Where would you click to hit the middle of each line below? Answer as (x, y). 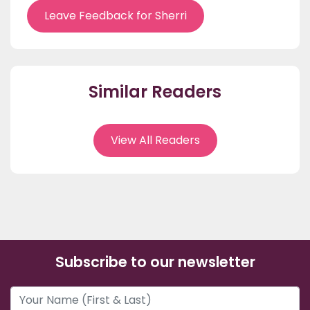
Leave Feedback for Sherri (116, 16)
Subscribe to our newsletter (155, 262)
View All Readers (155, 140)
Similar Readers (155, 92)
